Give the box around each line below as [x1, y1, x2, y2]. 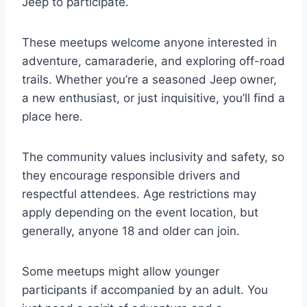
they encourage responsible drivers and [22, 168, 241, 182]
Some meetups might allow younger [22, 264, 219, 278]
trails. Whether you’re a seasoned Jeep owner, [22, 72, 277, 86]
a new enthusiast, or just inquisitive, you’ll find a [22, 90, 285, 105]
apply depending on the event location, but [22, 205, 258, 219]
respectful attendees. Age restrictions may [22, 186, 256, 201]
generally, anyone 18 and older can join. [22, 223, 240, 238]
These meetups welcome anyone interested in [22, 35, 277, 49]
